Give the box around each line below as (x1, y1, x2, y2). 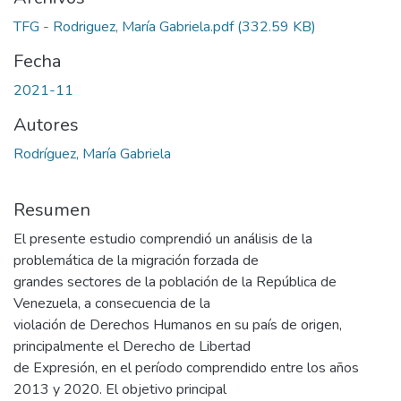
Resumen (13, 198, 90, 223)
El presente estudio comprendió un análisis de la (13, 229, 312, 250)
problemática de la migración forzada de (13, 251, 259, 271)
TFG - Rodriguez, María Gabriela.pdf (13, 17, 234, 38)
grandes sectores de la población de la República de (13, 272, 337, 293)
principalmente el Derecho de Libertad (13, 337, 251, 357)
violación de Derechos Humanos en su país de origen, (13, 315, 342, 336)
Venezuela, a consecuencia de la (13, 294, 210, 314)
